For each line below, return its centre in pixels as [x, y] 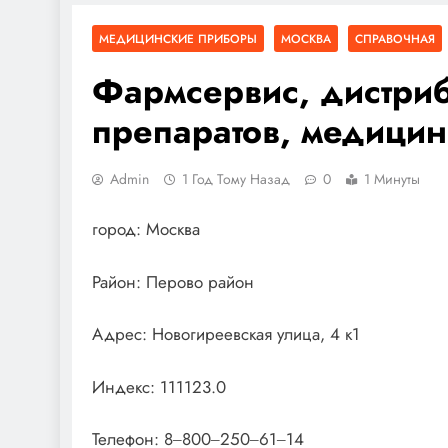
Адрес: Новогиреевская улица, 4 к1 [226, 334]
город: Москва [146, 229]
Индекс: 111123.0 [159, 386]
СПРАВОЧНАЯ [395, 38]
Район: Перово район [173, 281]
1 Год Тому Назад [236, 178]
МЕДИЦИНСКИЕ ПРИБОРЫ [178, 38]
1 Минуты [392, 178]
